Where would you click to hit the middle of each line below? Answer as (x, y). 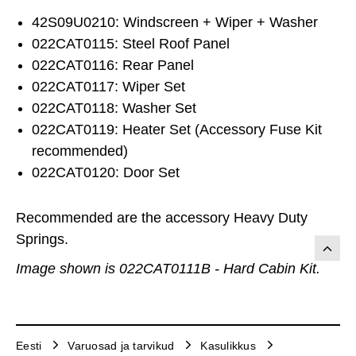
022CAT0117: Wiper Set (108, 86)
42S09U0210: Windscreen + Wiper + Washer (175, 22)
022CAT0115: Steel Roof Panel (131, 43)
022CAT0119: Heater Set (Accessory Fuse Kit (177, 129)
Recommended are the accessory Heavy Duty (162, 217)
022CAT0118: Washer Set (114, 108)
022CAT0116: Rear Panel (113, 65)
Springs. (42, 239)
